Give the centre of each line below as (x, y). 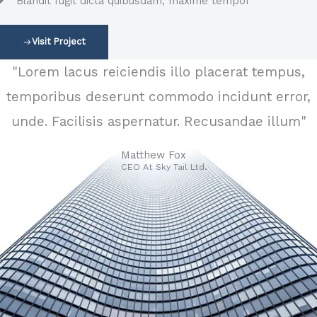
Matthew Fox (153, 155)
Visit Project (58, 41)
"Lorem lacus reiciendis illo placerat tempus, (158, 71)
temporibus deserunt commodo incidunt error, (158, 96)
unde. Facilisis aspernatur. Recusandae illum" (158, 121)
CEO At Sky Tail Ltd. (164, 166)
